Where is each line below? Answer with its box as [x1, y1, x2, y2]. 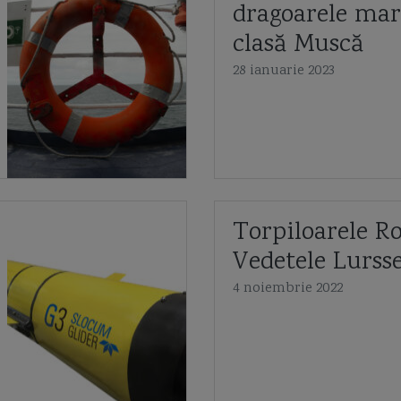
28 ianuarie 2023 [233, 61, 335, 81]
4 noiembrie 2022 [233, 278, 343, 299]
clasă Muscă [233, 28, 363, 64]
